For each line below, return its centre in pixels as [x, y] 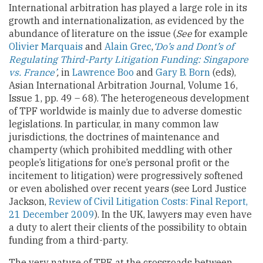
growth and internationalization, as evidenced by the [127, 20]
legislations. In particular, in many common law [114, 124]
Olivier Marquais [46, 46]
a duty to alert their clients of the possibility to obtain [128, 227]
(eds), [223, 72]
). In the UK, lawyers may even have [173, 214]
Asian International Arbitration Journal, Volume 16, [123, 85]
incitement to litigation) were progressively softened [126, 175]
